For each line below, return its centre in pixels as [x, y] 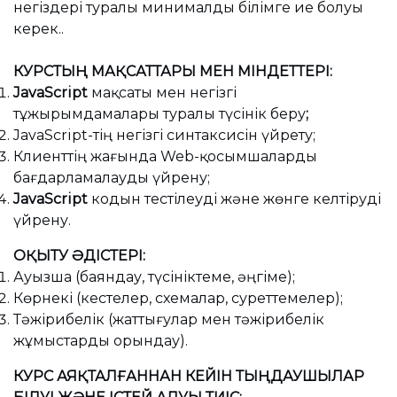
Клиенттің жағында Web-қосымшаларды [165, 156]
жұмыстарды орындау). [101, 341]
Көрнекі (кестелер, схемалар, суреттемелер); [178, 298]
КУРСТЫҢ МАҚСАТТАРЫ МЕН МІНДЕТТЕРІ [171, 71]
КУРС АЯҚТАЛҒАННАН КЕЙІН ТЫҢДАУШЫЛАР [189, 376]
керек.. [39, 29]
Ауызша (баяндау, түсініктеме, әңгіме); [154, 277]
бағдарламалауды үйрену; [112, 178]
